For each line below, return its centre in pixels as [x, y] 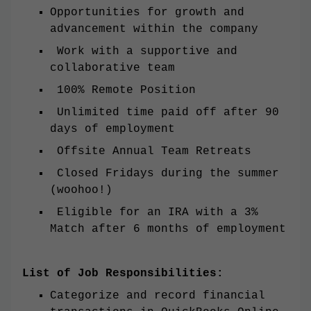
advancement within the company [154, 30]
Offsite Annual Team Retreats [151, 152]
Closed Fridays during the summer [165, 174]
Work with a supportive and [144, 52]
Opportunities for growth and [147, 13]
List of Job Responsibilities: [123, 274]
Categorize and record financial [158, 296]
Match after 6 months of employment [168, 229]
